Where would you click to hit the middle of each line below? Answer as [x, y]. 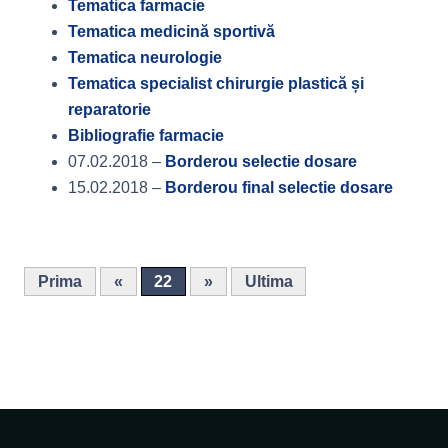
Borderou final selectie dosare [279, 187]
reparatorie [110, 109]
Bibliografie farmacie [146, 135]
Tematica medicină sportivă [172, 31]
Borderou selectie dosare [261, 161]
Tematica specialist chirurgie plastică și [216, 83]
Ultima [268, 281]
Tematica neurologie [145, 57]
